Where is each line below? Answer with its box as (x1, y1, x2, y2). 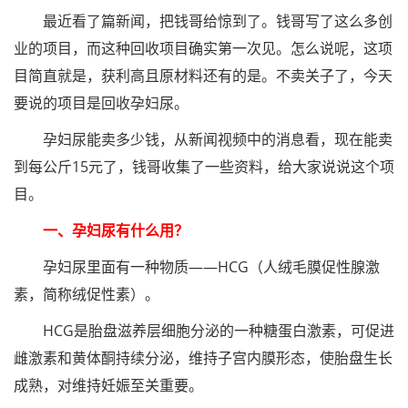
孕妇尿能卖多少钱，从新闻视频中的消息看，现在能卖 (14, 129, 393, 149)
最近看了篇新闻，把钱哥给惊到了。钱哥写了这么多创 (14, 11, 393, 31)
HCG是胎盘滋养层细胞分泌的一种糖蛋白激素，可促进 (14, 321, 394, 341)
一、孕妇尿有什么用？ (14, 220, 189, 240)
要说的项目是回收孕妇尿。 (14, 93, 189, 113)
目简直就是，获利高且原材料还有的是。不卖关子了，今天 (14, 66, 393, 86)
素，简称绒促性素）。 (14, 284, 159, 304)
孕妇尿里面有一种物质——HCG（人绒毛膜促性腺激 (14, 257, 380, 277)
